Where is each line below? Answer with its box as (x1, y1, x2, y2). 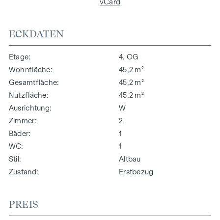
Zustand (8, 167, 36, 176)
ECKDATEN (8, 27, 64, 40)
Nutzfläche (8, 91, 47, 99)
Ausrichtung (8, 104, 50, 112)
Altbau (119, 155, 141, 163)
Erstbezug (119, 167, 154, 176)
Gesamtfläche (8, 78, 57, 86)
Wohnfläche (8, 65, 51, 74)
